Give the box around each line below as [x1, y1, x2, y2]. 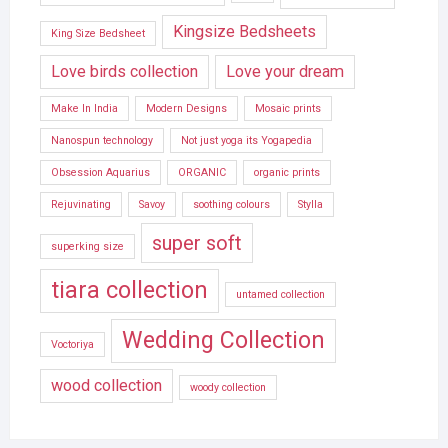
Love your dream [225, 62, 344, 82]
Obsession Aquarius [50, 166, 150, 180]
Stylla [297, 198, 323, 212]
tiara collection [50, 277, 208, 305]
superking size [50, 240, 124, 254]
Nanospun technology [50, 134, 153, 148]
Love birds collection [50, 62, 198, 82]
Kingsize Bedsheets [172, 22, 316, 42]
